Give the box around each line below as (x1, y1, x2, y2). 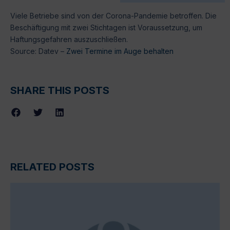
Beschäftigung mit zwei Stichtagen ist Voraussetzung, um (10, 23, 202, 32)
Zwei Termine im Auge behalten (66, 46, 174, 55)
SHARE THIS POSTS (10, 84, 109, 97)
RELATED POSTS (10, 160, 94, 173)
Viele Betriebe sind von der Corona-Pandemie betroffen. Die (10, 11, 217, 20)
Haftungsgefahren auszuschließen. (10, 34, 130, 44)
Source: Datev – (10, 46, 66, 55)
